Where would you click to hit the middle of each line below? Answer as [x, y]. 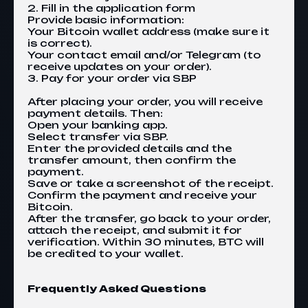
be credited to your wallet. [106, 253]
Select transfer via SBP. [98, 136]
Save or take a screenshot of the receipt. [151, 183]
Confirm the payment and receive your [142, 195]
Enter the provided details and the [130, 148]
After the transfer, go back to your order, [149, 218]
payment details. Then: [95, 113]
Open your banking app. [98, 125]
